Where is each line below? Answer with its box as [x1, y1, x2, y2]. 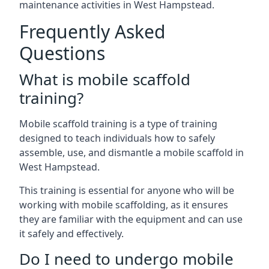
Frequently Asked [19, 19, 165, 44]
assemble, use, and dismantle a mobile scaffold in [19, 146, 244, 159]
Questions [19, 41, 105, 65]
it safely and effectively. [19, 227, 124, 240]
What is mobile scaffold [19, 68, 190, 90]
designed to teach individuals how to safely [19, 131, 215, 145]
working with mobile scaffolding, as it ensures [19, 198, 228, 211]
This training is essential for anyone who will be [19, 184, 234, 197]
